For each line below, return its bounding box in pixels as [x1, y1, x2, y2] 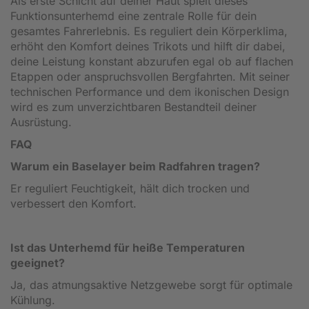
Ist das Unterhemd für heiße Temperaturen [10, 240, 245, 255]
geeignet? [10, 255, 65, 270]
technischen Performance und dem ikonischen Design [10, 84, 289, 99]
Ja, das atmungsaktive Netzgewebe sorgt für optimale [10, 277, 292, 292]
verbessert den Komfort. [10, 196, 137, 210]
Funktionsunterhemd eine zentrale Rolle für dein [10, 8, 257, 23]
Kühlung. [10, 292, 55, 307]
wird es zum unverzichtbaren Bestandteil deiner [10, 99, 257, 114]
